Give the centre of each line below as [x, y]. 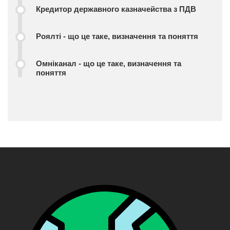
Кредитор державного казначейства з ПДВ [116, 9]
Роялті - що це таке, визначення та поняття [117, 36]
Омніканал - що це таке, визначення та [109, 64]
